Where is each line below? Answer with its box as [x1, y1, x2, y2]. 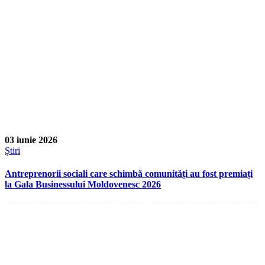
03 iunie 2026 [5, 135, 57, 146]
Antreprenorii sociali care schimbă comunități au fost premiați [5, 169, 253, 179]
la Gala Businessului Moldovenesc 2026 [5, 179, 161, 190]
